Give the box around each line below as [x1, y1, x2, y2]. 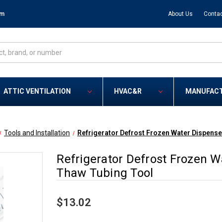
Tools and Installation [4, 129, 70, 137]
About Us [167, 10, 193, 17]
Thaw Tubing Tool [56, 166, 154, 180]
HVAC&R [114, 87, 142, 96]
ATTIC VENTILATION [3, 87, 71, 96]
